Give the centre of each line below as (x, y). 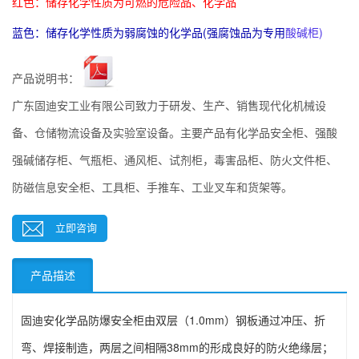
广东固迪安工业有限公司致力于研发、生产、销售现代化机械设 (169, 105)
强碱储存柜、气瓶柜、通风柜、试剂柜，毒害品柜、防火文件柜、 (175, 160)
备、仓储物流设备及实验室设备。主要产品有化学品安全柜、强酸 (175, 133)
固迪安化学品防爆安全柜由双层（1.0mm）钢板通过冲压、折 (173, 319)
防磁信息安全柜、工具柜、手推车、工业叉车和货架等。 (152, 187)
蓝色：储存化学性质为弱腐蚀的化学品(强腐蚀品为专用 (149, 32)
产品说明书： (46, 78)
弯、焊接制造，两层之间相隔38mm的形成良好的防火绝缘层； (177, 347)
